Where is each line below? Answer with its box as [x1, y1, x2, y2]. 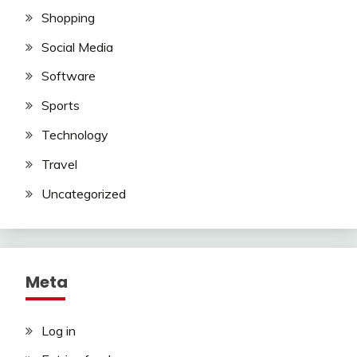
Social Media [41, 38, 113, 55]
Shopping [41, 9, 95, 25]
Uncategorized [41, 185, 126, 202]
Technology [41, 127, 108, 143]
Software [41, 68, 96, 84]
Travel [41, 155, 77, 172]
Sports [41, 97, 80, 114]
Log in [41, 322, 76, 339]
